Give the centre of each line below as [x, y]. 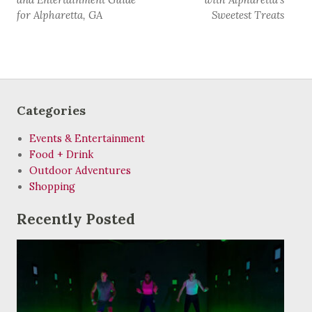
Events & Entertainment [87, 139]
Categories [51, 111]
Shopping [52, 187]
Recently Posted [76, 219]
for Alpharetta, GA [60, 15]
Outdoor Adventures [80, 171]
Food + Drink [61, 155]
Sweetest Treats [248, 15]
